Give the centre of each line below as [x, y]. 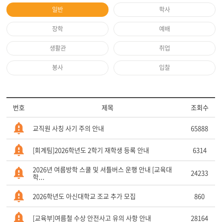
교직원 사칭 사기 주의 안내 [69, 128]
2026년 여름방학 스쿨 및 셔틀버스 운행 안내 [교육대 [103, 169]
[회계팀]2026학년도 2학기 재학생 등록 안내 [91, 150]
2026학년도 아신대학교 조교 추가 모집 [84, 196]
